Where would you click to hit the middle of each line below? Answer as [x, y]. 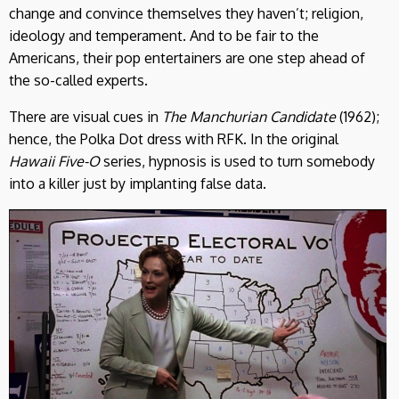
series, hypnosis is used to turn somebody [237, 161]
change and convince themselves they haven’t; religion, [186, 13]
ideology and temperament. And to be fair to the [164, 35]
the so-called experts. [78, 80]
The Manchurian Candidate [249, 116]
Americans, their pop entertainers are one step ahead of [187, 57]
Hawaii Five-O [54, 161]
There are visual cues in [85, 116]
